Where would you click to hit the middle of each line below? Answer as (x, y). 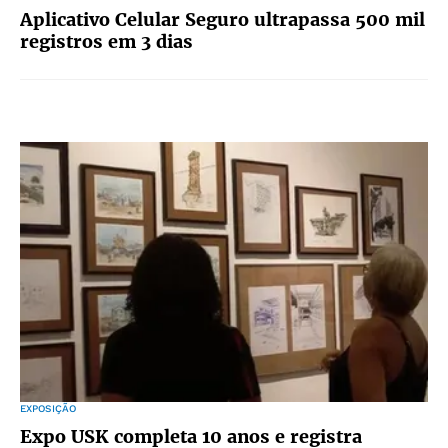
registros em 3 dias (106, 41)
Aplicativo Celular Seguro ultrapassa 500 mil (222, 19)
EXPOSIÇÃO (48, 408)
